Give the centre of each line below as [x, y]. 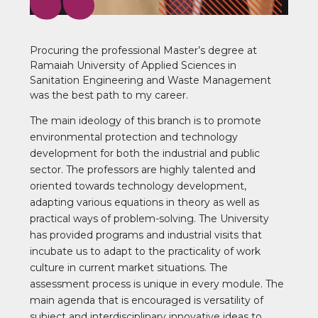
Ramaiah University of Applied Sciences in [133, 65]
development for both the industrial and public [145, 153]
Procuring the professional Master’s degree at [143, 50]
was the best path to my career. [109, 95]
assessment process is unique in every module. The [157, 284]
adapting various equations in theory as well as [144, 202]
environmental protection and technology [134, 137]
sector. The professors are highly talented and [143, 169]
